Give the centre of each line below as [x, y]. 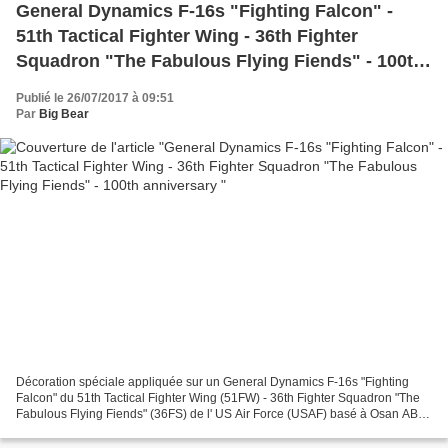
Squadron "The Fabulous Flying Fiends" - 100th [220, 61]
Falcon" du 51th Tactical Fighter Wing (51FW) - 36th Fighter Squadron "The [218, 397]
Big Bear [64, 114]
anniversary [66, 86]
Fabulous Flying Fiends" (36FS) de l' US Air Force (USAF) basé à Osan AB [217, 413]
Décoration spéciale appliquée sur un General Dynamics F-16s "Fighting [212, 381]
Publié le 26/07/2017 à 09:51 [95, 98]
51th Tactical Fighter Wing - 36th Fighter [187, 36]
